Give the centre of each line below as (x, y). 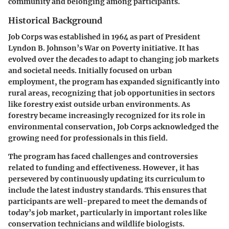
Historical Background (55, 20)
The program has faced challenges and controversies (103, 156)
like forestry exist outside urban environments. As (99, 104)
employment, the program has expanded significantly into (114, 82)
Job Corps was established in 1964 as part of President (104, 37)
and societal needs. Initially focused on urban (90, 71)
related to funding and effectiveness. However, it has (104, 168)
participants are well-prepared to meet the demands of (108, 201)
